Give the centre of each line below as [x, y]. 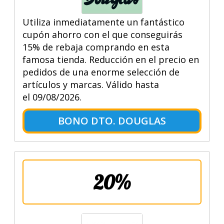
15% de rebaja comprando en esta [96, 47]
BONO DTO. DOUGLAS [112, 120]
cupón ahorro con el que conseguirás [102, 34]
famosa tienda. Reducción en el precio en [110, 59]
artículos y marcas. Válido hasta [90, 84]
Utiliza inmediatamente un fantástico [103, 22]
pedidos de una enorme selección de [101, 72]
